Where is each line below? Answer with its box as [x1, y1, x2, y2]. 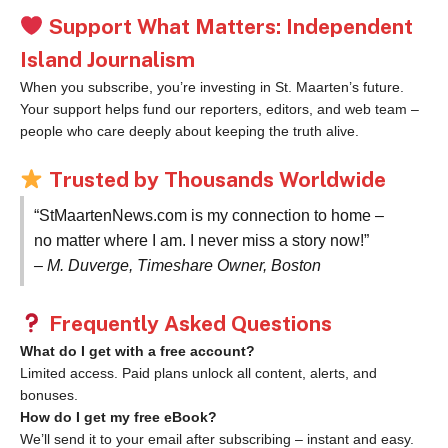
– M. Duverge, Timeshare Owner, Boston [34, 257, 321, 275]
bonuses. [20, 387, 78, 404]
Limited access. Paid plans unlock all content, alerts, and [20, 365, 377, 382]
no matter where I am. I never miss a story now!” [34, 232, 369, 250]
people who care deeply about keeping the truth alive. [20, 122, 359, 139]
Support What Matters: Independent [48, 13, 413, 39]
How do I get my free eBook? [20, 409, 217, 426]
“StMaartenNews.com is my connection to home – [34, 207, 384, 225]
